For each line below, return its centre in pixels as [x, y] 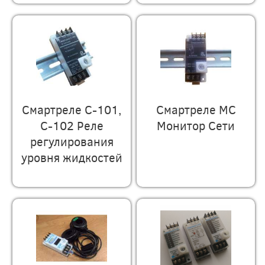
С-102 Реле [72, 125]
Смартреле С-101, [72, 109]
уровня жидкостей [72, 157]
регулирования [72, 141]
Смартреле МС [196, 109]
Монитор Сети [196, 125]
